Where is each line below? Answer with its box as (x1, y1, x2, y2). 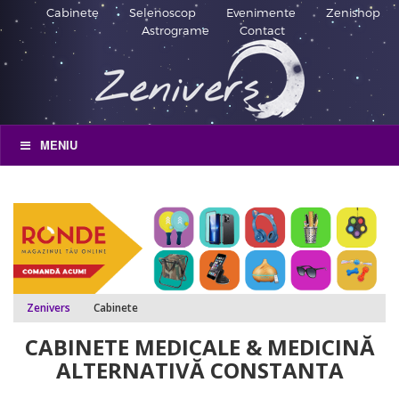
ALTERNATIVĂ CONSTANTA (55, 354, 344, 385)
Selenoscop (128, 5, 196, 20)
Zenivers (27, 299, 70, 315)
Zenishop (325, 5, 380, 20)
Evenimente (225, 5, 296, 20)
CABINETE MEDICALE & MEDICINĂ (24, 331, 375, 362)
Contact (239, 23, 285, 37)
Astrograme (141, 23, 209, 37)
